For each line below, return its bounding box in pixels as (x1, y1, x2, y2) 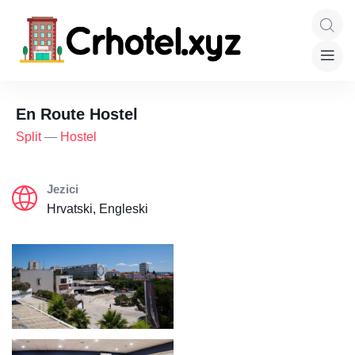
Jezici (47, 182, 78, 196)
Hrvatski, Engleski (47, 202, 148, 216)
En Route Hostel (16, 105, 138, 123)
